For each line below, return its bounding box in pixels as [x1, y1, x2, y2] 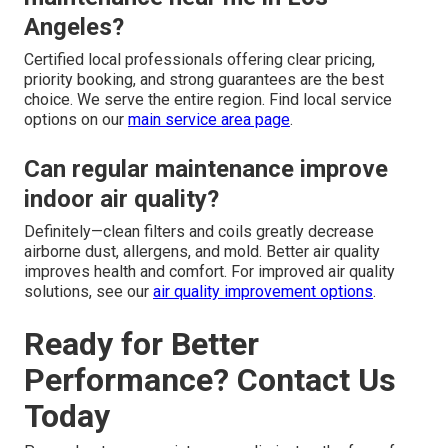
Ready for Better [24, 325, 259, 364]
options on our [24, 110, 128, 130]
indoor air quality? [24, 185, 219, 214]
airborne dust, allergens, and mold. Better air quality [24, 242, 380, 262]
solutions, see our [24, 282, 153, 302]
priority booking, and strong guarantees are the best [24, 70, 384, 90]
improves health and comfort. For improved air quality [24, 262, 395, 282]
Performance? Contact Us [24, 361, 396, 400]
